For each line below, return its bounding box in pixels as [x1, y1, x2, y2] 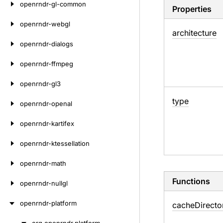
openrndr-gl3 [20, 80, 61, 88]
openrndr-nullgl [20, 179, 68, 187]
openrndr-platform [20, 199, 77, 207]
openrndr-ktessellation [20, 139, 90, 147]
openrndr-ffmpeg [20, 60, 73, 68]
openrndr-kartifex [20, 119, 74, 127]
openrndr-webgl [20, 20, 70, 28]
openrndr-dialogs [20, 40, 73, 48]
